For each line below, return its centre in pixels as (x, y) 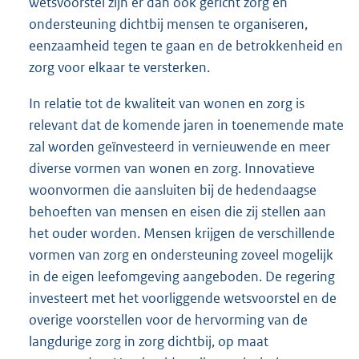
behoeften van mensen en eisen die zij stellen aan (177, 211)
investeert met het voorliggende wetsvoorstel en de (183, 298)
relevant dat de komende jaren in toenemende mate (186, 125)
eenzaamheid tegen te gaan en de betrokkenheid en (186, 45)
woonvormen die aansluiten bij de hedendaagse (173, 190)
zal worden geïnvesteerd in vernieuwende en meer (179, 146)
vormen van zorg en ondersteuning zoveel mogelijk (181, 254)
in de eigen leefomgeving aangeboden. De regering (182, 276)
